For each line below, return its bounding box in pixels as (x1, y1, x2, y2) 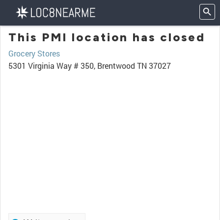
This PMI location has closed (8, 30, 205, 44)
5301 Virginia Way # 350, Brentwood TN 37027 (8, 60, 171, 71)
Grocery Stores (8, 48, 60, 58)
